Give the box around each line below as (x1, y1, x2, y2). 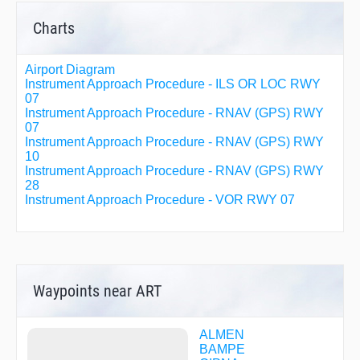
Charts (33, 18, 75, 38)
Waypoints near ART (33, 280, 162, 301)
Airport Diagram (25, 62, 115, 76)
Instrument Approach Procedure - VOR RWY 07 (25, 192, 295, 207)
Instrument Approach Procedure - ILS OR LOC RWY (25, 76, 321, 91)
